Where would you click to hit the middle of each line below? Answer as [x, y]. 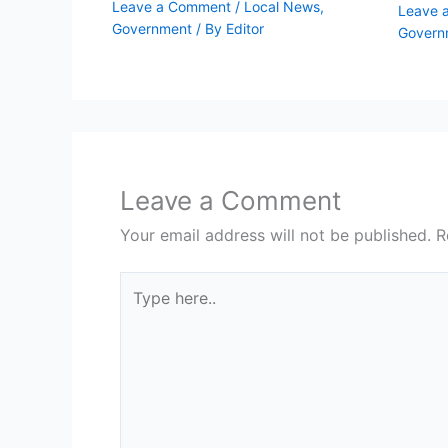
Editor [245, 28]
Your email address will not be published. [275, 235]
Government [152, 28]
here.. [139, 310]
